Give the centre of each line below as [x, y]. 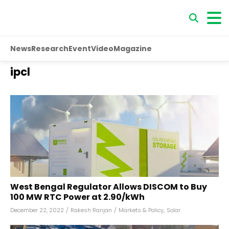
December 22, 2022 [37, 210]
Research [50, 48]
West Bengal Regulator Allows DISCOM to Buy [109, 187]
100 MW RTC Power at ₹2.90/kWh [77, 197]
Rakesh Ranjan [91, 210]
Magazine [133, 48]
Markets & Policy [141, 210]
